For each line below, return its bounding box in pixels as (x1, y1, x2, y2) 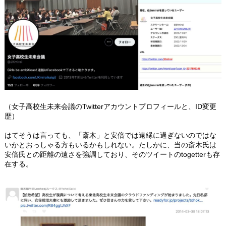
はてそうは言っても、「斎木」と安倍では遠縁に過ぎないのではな (5, 131, 216, 140)
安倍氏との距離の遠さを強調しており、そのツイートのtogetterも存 (5, 150, 220, 159)
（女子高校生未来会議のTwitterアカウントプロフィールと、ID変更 (5, 102, 216, 111)
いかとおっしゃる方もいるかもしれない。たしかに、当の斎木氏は (5, 141, 216, 149)
